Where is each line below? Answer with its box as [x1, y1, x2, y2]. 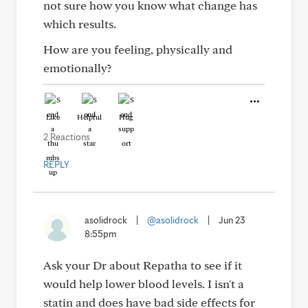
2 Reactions [43, 131, 90, 142]
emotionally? [43, 60, 111, 75]
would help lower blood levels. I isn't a [43, 276, 244, 291]
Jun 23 [219, 214, 245, 225]
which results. [43, 16, 116, 31]
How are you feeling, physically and [43, 42, 232, 56]
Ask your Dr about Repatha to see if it [43, 258, 242, 272]
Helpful [77, 112, 102, 122]
